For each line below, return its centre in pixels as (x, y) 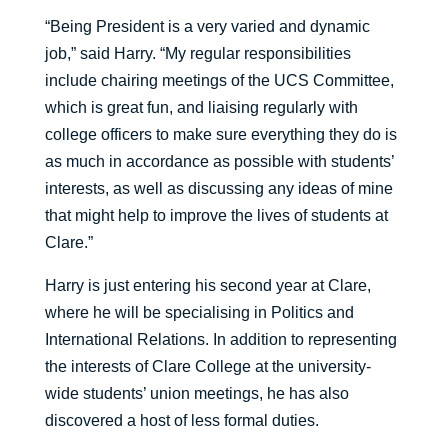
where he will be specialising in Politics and (199, 313)
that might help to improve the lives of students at (216, 216)
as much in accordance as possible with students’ (219, 162)
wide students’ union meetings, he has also (196, 394)
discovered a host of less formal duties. (181, 421)
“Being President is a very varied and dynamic (207, 27)
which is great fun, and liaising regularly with (201, 108)
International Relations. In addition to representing (220, 340)
